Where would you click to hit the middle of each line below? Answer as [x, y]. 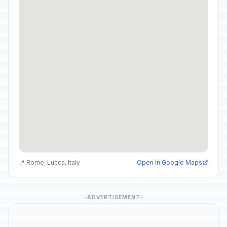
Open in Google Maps [169, 162]
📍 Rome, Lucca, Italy [49, 162]
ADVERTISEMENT [113, 197]
